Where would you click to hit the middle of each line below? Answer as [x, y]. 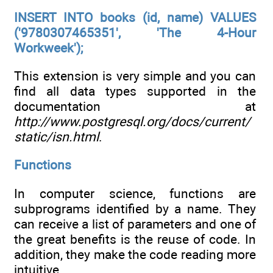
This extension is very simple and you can [135, 76]
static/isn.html [56, 136]
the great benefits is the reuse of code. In [135, 239]
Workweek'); [48, 48]
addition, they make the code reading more [135, 254]
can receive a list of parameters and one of [135, 224]
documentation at [135, 106]
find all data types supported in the [135, 91]
